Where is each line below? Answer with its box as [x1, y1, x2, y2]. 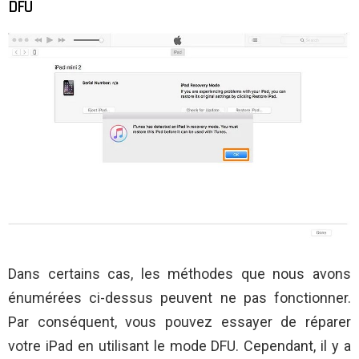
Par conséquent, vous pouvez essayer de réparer [8, 313, 351, 330]
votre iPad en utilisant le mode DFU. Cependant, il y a [8, 337, 351, 354]
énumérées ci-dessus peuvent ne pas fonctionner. [8, 288, 351, 306]
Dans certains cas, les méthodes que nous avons [8, 264, 351, 282]
